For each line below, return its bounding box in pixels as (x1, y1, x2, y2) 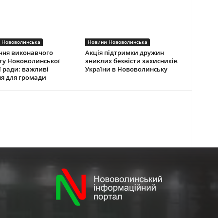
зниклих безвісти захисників (85, 56, 178, 65)
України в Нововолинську (85, 64, 167, 73)
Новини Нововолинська (87, 38, 147, 45)
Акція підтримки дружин (85, 48, 164, 57)
